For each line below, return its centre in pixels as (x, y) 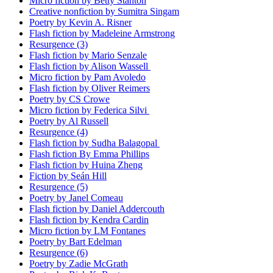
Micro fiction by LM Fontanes (87, 231)
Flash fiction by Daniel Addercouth (97, 209)
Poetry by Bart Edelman (76, 242)
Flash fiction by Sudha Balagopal (94, 143)
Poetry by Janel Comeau (76, 198)
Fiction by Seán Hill (68, 176)
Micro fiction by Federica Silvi (89, 110)
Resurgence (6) (58, 253)
